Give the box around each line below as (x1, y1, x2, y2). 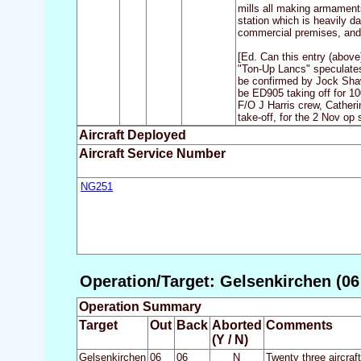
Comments (265, 318, 333, 333)
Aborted (211, 318, 262, 333)
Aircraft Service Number (78, 147, 226, 161)
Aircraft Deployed (78, 128, 186, 143)
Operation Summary (78, 300, 201, 314)
